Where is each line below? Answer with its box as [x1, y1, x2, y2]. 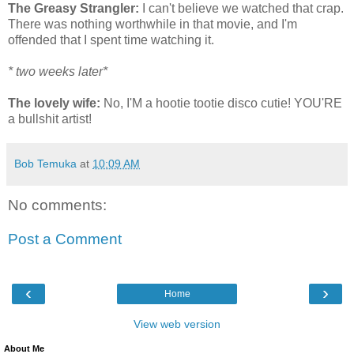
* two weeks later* [8, 64, 107, 78]
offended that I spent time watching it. [8, 32, 214, 47]
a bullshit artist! [8, 111, 92, 126]
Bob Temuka [14, 156, 77, 170]
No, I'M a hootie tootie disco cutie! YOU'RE [100, 96, 342, 110]
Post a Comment [8, 231, 122, 248]
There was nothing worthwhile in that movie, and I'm [8, 17, 297, 31]
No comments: [8, 196, 107, 213]
